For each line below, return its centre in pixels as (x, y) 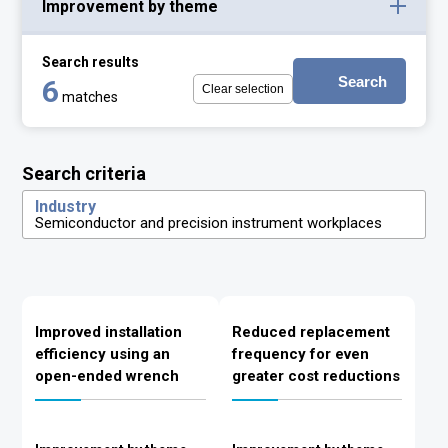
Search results (91, 62)
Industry (66, 206)
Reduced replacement (310, 332)
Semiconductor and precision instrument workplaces (209, 223)
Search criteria (84, 173)
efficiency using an (103, 354)
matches (90, 97)
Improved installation (109, 332)
